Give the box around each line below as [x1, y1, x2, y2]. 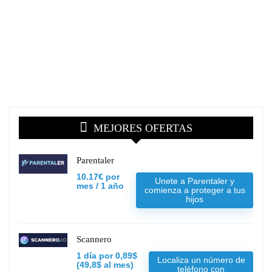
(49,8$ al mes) [76, 260, 134, 270]
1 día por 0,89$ [76, 251, 137, 260]
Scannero [76, 234, 112, 244]
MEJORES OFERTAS [93, 121, 192, 134]
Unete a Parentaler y [155, 175, 235, 186]
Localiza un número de [157, 254, 245, 265]
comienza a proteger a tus [144, 185, 245, 195]
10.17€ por [76, 172, 120, 182]
